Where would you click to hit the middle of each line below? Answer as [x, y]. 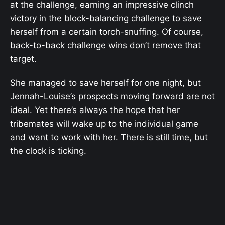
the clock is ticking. [48, 151]
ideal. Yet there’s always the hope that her [95, 110]
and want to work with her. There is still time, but [109, 137]
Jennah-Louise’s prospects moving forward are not [113, 97]
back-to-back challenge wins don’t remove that [105, 45]
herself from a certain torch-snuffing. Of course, [107, 31]
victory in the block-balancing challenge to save [106, 18]
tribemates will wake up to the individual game [104, 124]
